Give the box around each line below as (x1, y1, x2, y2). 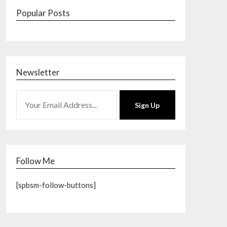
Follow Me (16, 156, 55, 166)
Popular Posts (16, 8, 70, 18)
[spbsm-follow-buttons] (16, 180, 96, 190)
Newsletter (16, 67, 60, 78)
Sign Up (135, 100, 160, 109)
